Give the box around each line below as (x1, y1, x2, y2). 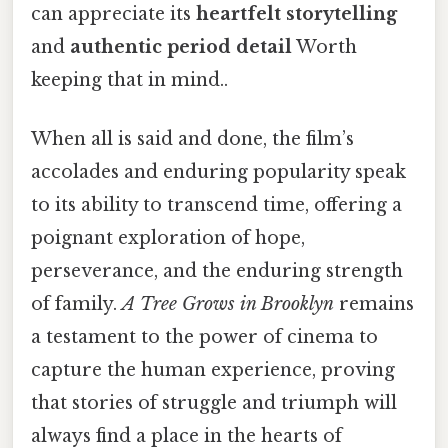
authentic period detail (70, 35, 292, 58)
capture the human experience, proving (31, 359, 395, 382)
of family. (31, 293, 122, 316)
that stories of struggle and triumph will (31, 392, 397, 415)
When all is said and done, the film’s (31, 128, 354, 151)
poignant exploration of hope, (31, 227, 305, 250)
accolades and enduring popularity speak (31, 161, 406, 184)
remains (334, 293, 414, 316)
